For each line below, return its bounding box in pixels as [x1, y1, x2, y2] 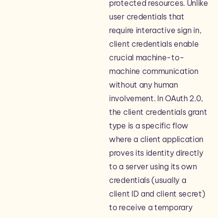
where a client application [109, 134, 204, 144]
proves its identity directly [109, 148, 203, 158]
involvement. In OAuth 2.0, [109, 93, 204, 103]
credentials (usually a [109, 175, 186, 185]
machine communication [109, 66, 199, 76]
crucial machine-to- [109, 53, 184, 62]
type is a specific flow [109, 121, 189, 130]
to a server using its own [109, 162, 197, 171]
